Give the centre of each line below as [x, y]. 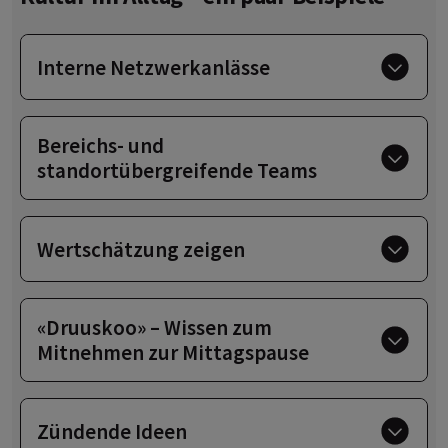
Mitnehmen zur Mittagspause [173, 353]
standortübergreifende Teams [177, 171]
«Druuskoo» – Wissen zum [154, 328]
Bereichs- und [100, 146]
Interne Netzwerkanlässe [153, 67]
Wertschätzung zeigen [141, 249]
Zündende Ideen [112, 431]
